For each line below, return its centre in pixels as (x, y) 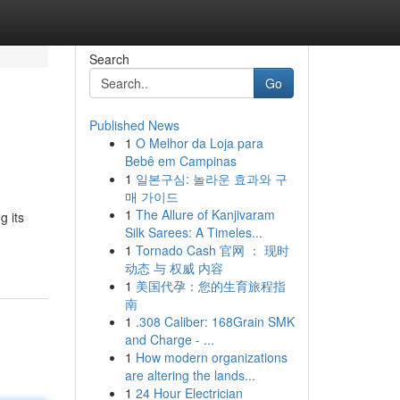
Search (109, 59)
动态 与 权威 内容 (174, 268)
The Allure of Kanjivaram (205, 214)
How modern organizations (211, 357)
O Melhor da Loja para (199, 143)
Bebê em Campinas (180, 161)
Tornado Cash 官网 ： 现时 (212, 250)
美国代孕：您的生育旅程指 (210, 286)
